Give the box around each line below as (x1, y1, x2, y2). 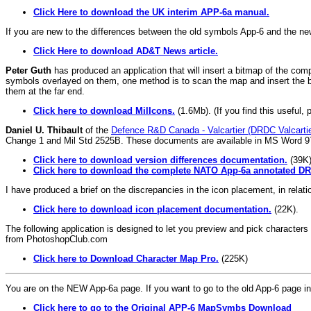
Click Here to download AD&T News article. (33, 45, 218, 56)
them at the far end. (6, 85, 85, 96)
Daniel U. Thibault (6, 124, 83, 135)
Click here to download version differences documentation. (33, 154, 287, 165)
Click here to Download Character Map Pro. (33, 253, 219, 264)
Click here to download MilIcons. (33, 105, 175, 116)
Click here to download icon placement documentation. (33, 203, 271, 215)
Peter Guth (6, 65, 51, 76)
